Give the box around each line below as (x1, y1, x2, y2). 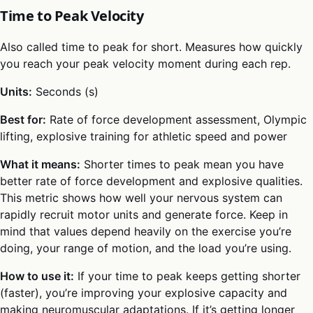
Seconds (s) (32, 84, 99, 99)
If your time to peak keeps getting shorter (74, 268, 300, 283)
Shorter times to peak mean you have (80, 156, 284, 171)
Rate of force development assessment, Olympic (46, 112, 307, 126)
